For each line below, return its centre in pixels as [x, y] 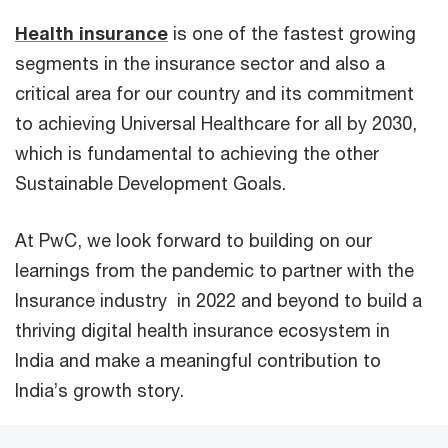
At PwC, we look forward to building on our [193, 239]
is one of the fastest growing [292, 32]
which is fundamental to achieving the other [197, 152]
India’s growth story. [99, 389]
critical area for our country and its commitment [214, 92]
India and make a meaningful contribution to [198, 359]
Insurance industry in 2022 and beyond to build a [218, 299]
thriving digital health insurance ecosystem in [202, 329]
